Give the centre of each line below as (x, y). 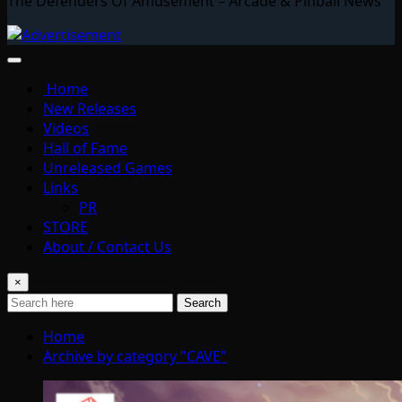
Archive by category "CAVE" (135, 356)
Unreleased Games (108, 167)
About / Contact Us (107, 246)
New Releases (90, 108)
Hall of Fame (85, 148)
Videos (66, 128)
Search (202, 302)
